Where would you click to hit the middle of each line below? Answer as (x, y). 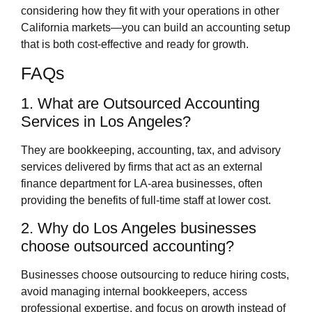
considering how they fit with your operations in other (150, 11)
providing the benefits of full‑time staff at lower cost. (146, 201)
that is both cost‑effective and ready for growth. (135, 45)
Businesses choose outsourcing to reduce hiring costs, (155, 274)
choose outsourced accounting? (127, 246)
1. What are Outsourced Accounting (140, 104)
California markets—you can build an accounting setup (156, 28)
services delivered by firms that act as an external (142, 167)
